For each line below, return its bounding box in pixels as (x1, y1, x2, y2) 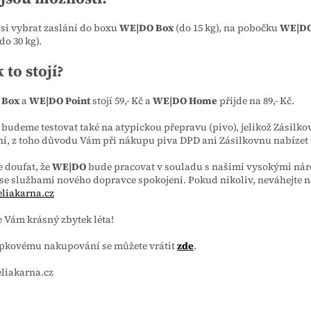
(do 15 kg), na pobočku (176, 20, 280, 35)
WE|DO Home (153, 93, 217, 108)
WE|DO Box (119, 20, 176, 35)
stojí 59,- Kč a (90, 93, 153, 108)
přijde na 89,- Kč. (217, 93, 296, 108)
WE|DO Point (29, 93, 90, 108)
